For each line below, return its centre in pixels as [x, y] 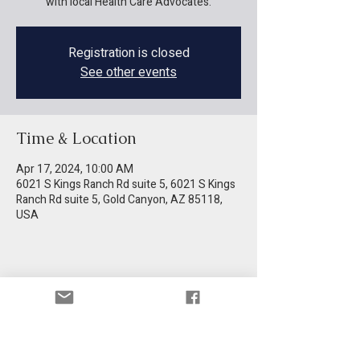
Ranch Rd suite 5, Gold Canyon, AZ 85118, [119, 200]
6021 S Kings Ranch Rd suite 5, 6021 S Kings [126, 184]
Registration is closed [129, 53]
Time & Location [76, 138]
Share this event [75, 304]
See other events [129, 72]
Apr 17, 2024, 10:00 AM [75, 169]
